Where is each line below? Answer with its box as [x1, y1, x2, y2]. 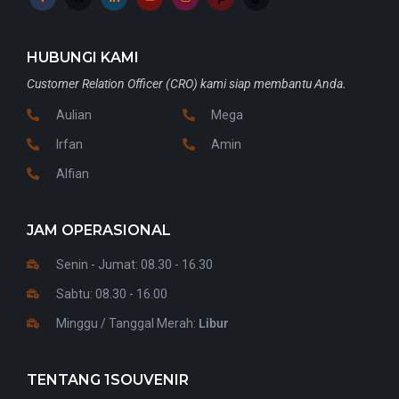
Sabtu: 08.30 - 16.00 [55, 286, 167, 301]
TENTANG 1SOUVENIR [27, 370, 189, 388]
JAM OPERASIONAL [27, 221, 171, 239]
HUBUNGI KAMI [27, 48, 139, 66]
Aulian [55, 107, 92, 122]
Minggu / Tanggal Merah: [55, 315, 199, 330]
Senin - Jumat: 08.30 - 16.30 [55, 256, 213, 272]
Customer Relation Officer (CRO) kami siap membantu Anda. [27, 76, 346, 91]
